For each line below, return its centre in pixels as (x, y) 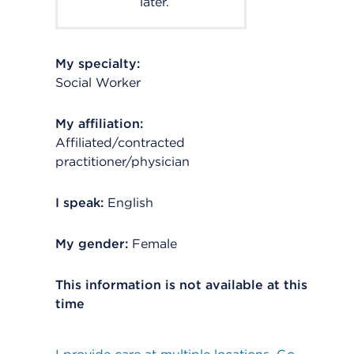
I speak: (79, 203)
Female (154, 244)
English (130, 203)
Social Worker (98, 83)
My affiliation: (99, 124)
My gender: (92, 244)
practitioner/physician (122, 162)
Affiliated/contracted (120, 143)
